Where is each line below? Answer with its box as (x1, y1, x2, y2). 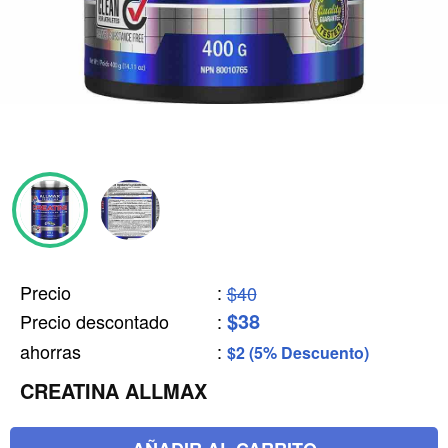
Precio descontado (20, 308, 169, 334)
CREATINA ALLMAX (20, 376, 207, 405)
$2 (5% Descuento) (226, 341, 369, 364)
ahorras (20, 338, 81, 364)
